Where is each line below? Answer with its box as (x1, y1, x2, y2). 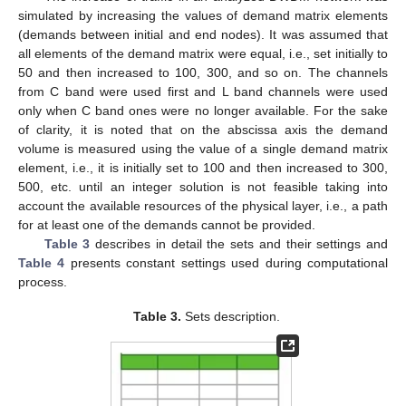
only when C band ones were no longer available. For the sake (18, 102, 388, 118)
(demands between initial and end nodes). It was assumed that (18, 26, 388, 42)
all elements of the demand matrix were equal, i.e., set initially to (18, 45, 388, 61)
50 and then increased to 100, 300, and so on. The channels (18, 64, 388, 80)
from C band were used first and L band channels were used (18, 83, 388, 99)
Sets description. (181, 308, 281, 324)
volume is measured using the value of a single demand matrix (18, 140, 388, 156)
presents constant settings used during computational (64, 255, 389, 270)
